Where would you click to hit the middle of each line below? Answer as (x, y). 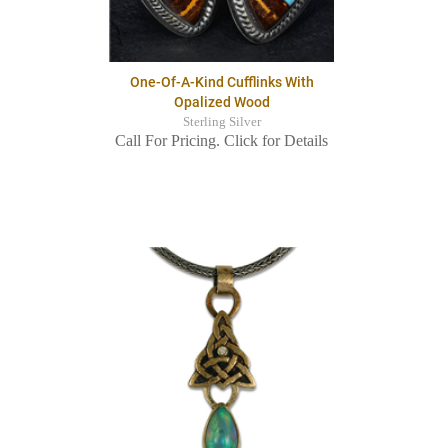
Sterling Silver (221, 122)
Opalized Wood (221, 102)
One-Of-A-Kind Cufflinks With (221, 82)
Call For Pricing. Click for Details (221, 141)
